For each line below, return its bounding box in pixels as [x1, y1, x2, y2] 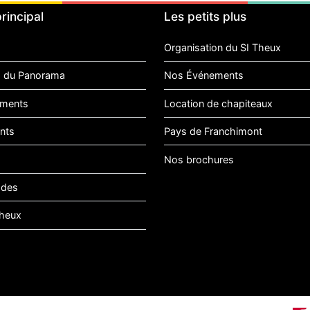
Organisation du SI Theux [164, 42, 282, 54]
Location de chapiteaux [164, 97, 273, 109]
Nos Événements [164, 69, 244, 82]
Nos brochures [164, 153, 235, 165]
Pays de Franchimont [164, 125, 263, 138]
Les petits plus [164, 8, 247, 24]
